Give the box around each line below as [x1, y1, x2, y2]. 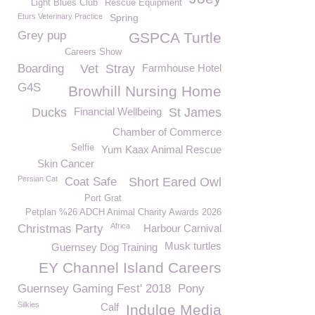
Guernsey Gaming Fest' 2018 [18, 282, 171, 295]
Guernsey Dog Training [51, 241, 157, 253]
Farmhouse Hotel [142, 62, 221, 74]
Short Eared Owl [129, 175, 221, 189]
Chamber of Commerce [112, 126, 221, 138]
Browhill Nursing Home [68, 83, 221, 99]
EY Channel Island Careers [39, 259, 221, 276]
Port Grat [84, 193, 122, 203]
